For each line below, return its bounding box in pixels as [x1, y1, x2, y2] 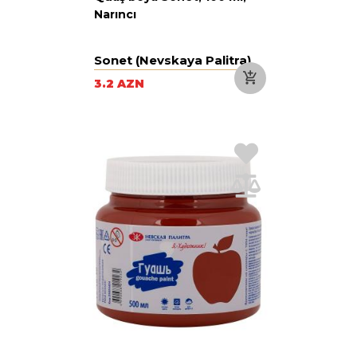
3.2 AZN [94, 76, 144, 91]
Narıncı [94, 6, 136, 22]
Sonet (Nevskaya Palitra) [94, 52, 251, 68]
